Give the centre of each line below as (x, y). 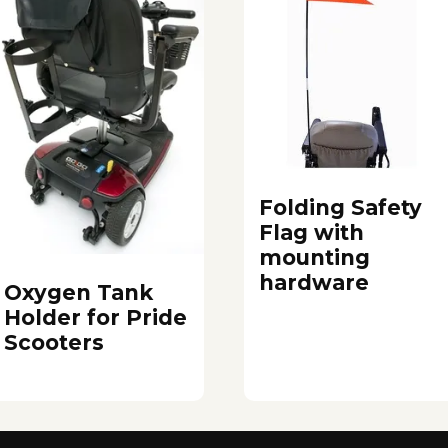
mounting (314, 258)
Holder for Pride (95, 317)
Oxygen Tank (78, 292)
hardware (314, 283)
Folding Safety (340, 208)
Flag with (311, 233)
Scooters (53, 342)
